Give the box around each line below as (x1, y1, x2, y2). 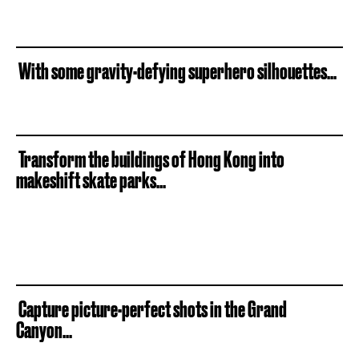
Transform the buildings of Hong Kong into (16, 147, 284, 171)
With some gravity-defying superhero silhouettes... (16, 58, 337, 83)
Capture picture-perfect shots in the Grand (16, 296, 287, 321)
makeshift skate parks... (16, 167, 166, 192)
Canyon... (16, 317, 72, 342)
